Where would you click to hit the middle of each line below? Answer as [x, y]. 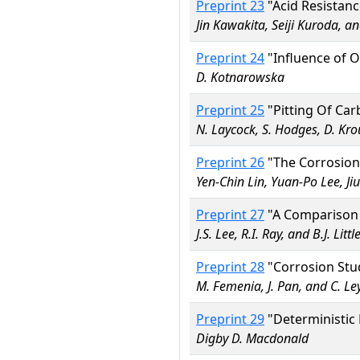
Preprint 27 [230, 215]
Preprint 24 [230, 58]
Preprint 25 [230, 110]
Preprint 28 [230, 267]
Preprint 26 [230, 162]
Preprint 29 [230, 319]
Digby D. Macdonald [252, 338]
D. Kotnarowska [240, 77]
